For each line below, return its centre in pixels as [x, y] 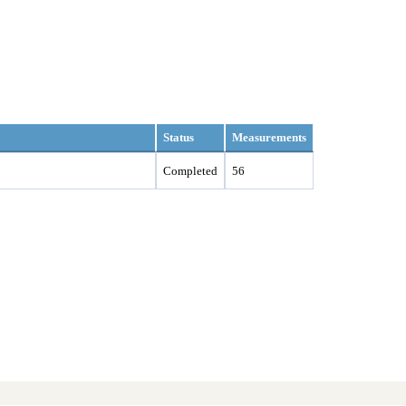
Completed [190, 170]
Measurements [269, 137]
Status [179, 137]
